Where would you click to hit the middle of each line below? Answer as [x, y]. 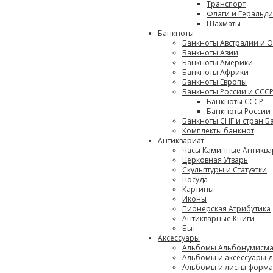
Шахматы [224, 23]
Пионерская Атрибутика [226, 209]
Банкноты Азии [210, 53]
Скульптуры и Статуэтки [225, 170]
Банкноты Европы [214, 82]
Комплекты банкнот [218, 131]
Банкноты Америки [218, 62]
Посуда [195, 179]
